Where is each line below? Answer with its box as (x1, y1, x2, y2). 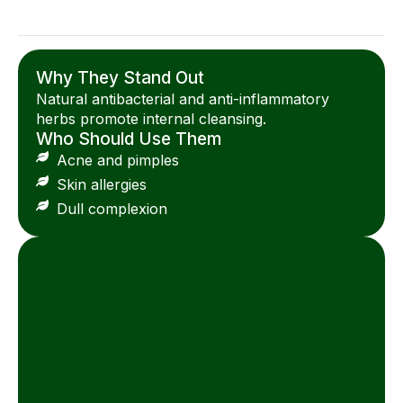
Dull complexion (56, 200, 167, 219)
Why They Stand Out (36, 67, 204, 89)
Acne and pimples (56, 151, 179, 170)
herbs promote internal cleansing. (36, 110, 266, 129)
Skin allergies (56, 175, 147, 194)
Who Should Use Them (36, 129, 221, 150)
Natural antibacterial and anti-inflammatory (36, 90, 329, 109)
